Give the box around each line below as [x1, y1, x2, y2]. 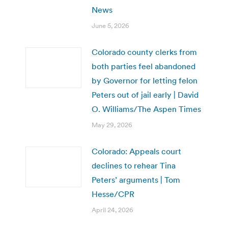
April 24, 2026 [92, 205, 133, 214]
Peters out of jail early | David [92, 89, 198, 100]
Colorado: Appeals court [92, 146, 181, 156]
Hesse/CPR [92, 188, 134, 199]
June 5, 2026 [92, 21, 129, 30]
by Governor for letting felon [92, 75, 197, 85]
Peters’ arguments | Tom [92, 174, 180, 185]
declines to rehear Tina [92, 160, 176, 170]
